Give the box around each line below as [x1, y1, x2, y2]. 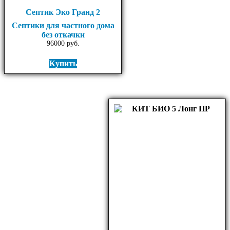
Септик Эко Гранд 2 [26, 7, 101, 16]
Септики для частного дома [11, 21, 114, 30]
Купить [49, 59, 77, 68]
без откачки [41, 30, 85, 39]
